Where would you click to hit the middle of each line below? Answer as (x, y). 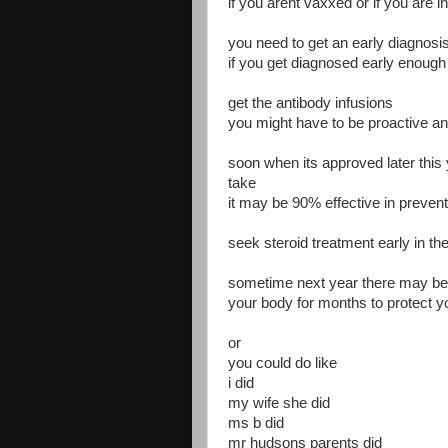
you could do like (284, 363)
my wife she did (279, 403)
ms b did (256, 423)
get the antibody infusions (310, 103)
